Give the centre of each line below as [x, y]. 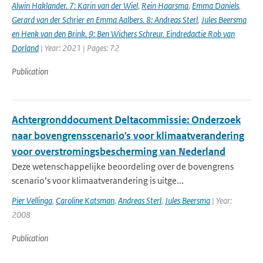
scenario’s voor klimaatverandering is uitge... [98, 181]
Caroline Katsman [85, 200]
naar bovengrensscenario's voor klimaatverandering [128, 136]
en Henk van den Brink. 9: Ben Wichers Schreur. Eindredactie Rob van [123, 34]
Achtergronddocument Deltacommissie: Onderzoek [126, 120]
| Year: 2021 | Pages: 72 [79, 48]
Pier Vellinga [32, 200]
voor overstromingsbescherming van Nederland [119, 151]
